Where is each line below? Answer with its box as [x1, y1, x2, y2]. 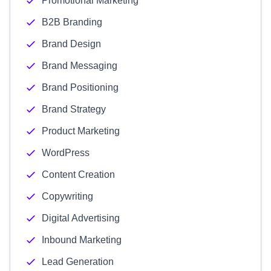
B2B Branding [42, 17, 102, 27]
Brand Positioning [42, 82, 119, 93]
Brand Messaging [42, 60, 117, 71]
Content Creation [42, 169, 115, 180]
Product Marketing [42, 126, 120, 136]
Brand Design [42, 39, 101, 49]
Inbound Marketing [42, 235, 122, 245]
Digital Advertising [42, 213, 120, 223]
